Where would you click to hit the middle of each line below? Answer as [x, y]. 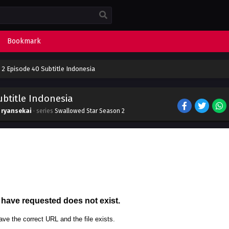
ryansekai [16, 111]
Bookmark [24, 41]
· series [43, 111]
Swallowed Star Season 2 [90, 111]
